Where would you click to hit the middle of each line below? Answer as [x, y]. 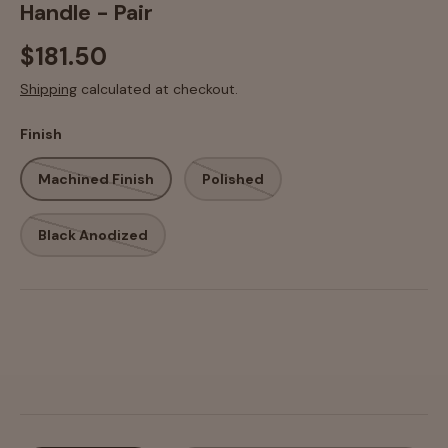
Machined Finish [96, 178]
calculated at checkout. [157, 89]
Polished [233, 178]
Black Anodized [93, 234]
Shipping [48, 89]
